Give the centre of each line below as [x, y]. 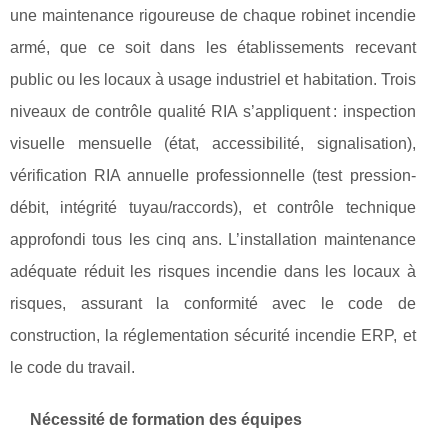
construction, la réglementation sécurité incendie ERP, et [213, 335]
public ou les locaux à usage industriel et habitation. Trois [213, 79]
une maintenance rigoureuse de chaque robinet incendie [213, 15]
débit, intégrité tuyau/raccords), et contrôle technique [213, 207]
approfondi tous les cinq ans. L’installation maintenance [213, 239]
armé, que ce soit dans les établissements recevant [213, 47]
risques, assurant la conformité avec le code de [213, 303]
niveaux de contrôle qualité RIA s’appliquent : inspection [213, 111]
